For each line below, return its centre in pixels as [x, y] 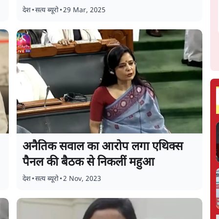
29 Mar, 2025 [85, 11]
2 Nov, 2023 [82, 179]
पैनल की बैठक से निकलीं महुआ [89, 163]
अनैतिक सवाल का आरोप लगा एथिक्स [103, 147]
